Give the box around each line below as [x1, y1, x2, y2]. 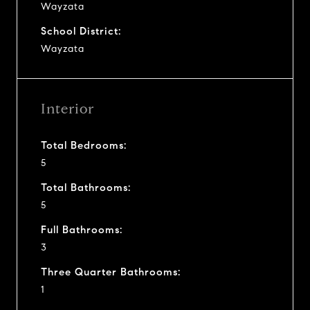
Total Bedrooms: [41, 138, 127, 152]
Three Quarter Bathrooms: [41, 265, 181, 278]
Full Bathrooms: [41, 223, 122, 236]
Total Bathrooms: [41, 181, 131, 194]
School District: [41, 24, 121, 37]
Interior [41, 100, 94, 118]
